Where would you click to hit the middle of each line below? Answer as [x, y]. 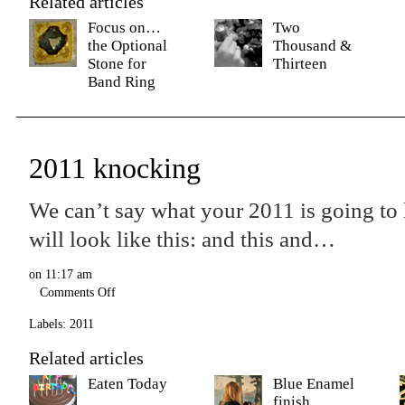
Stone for [117, 64]
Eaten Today [127, 384]
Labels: [47, 324]
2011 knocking [115, 168]
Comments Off [78, 292]
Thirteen [300, 64]
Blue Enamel [314, 384]
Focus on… [124, 28]
